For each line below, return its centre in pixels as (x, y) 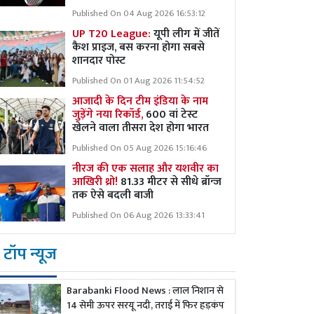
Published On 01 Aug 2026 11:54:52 (138, 81)
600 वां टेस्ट (172, 115)
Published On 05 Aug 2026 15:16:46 (139, 148)
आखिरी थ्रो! (95, 182)
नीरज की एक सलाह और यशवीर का (145, 169)
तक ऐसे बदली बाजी (113, 195)
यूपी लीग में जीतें (186, 34)
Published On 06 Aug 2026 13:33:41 (138, 216)
